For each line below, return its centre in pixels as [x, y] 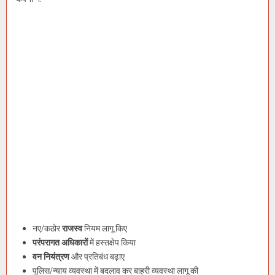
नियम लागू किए [105, 229]
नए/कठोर [47, 229]
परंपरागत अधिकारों [60, 243]
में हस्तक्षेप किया [112, 243]
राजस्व [72, 229]
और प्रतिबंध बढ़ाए [97, 257]
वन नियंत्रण [51, 257]
